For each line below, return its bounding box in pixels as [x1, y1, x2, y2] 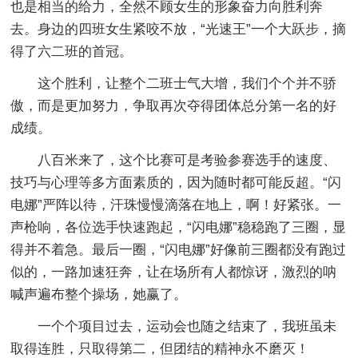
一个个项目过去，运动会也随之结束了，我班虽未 [38, 318, 337, 334]
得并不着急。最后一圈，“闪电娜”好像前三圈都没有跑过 [10, 241, 347, 257]
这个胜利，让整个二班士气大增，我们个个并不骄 [38, 75, 337, 91]
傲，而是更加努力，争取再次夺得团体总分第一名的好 [10, 97, 337, 113]
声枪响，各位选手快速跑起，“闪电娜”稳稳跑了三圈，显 [10, 219, 347, 235]
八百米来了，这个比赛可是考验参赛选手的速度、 [38, 152, 337, 168]
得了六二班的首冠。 [10, 43, 133, 59]
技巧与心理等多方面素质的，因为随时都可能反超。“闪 [10, 174, 342, 190]
